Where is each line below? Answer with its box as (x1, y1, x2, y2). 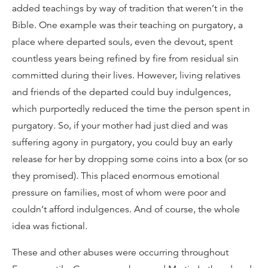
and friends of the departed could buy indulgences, (12, 86, 231, 98)
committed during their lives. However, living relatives (12, 69, 240, 81)
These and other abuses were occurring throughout (12, 246, 229, 258)
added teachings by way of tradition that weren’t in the (12, 2, 243, 14)
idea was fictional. (12, 220, 87, 232)
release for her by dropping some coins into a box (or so (12, 153, 248, 165)
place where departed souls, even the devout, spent (12, 36, 233, 48)
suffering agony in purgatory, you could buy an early (12, 136, 233, 148)
